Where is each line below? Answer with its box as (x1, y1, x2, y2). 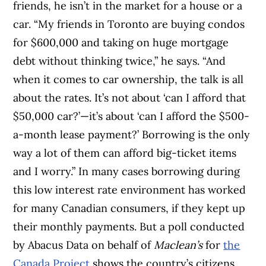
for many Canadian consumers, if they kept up (13, 201, 246, 216)
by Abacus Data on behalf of (13, 238, 154, 252)
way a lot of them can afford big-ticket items (13, 146, 237, 160)
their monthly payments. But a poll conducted (13, 220, 245, 234)
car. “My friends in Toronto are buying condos (13, 17, 245, 31)
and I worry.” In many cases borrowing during (13, 164, 240, 179)
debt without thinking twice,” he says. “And (13, 54, 226, 68)
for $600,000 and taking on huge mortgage (13, 36, 229, 50)
